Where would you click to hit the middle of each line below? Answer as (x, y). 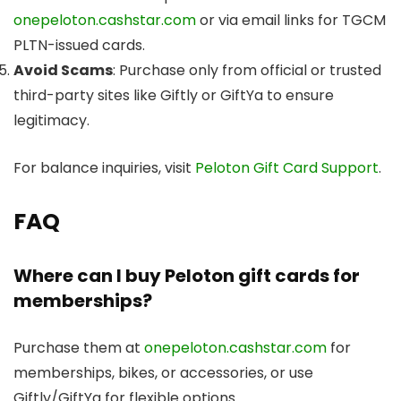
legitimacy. (51, 120)
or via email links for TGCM (291, 20)
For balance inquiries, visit (104, 167)
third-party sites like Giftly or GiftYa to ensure (174, 95)
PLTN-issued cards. (79, 45)
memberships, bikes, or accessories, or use (163, 372)
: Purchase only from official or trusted (247, 70)
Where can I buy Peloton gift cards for (187, 275)
